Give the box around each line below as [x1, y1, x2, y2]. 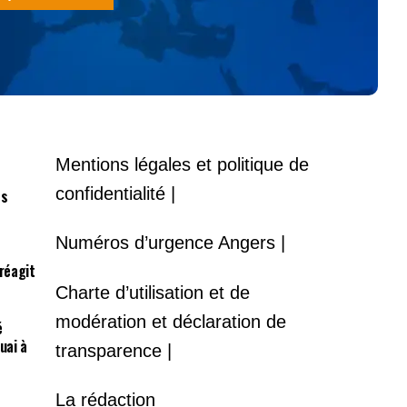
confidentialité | [55, 183, 176, 203]
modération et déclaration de [55, 311, 287, 332]
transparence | [55, 340, 173, 361]
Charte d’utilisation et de [55, 282, 251, 303]
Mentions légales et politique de [55, 154, 310, 174]
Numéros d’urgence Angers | [55, 233, 286, 253]
